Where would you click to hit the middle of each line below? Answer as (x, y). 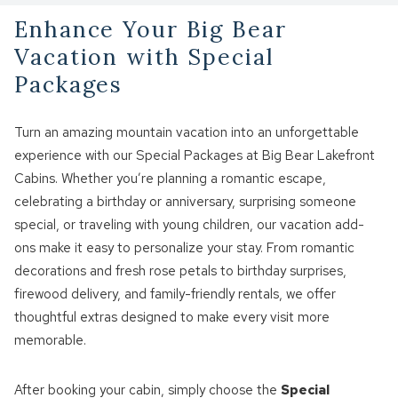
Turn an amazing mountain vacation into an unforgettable (187, 133)
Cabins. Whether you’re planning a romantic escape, (171, 179)
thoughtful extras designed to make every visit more (172, 318)
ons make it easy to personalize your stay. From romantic (185, 248)
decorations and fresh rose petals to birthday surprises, (181, 271)
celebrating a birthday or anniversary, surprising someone (186, 202)
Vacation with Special (144, 57)
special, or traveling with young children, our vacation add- (190, 225)
